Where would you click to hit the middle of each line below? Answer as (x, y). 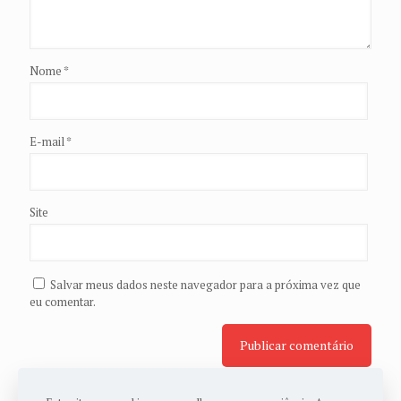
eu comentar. (63, 301)
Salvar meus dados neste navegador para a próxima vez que (205, 284)
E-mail (48, 141)
